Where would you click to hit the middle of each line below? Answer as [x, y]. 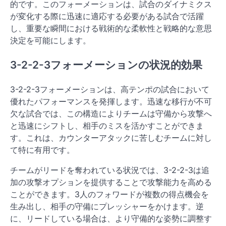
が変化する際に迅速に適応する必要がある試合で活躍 [107, 16]
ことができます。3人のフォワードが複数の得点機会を [109, 194]
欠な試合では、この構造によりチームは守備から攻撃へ [111, 113]
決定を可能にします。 [50, 40]
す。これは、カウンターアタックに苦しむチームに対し [111, 137]
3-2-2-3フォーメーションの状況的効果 [106, 65]
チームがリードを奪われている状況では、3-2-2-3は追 [110, 170]
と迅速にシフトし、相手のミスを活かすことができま [107, 125]
